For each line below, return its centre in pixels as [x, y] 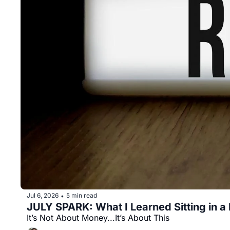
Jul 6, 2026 [43, 196]
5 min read [82, 196]
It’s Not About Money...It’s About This [98, 217]
